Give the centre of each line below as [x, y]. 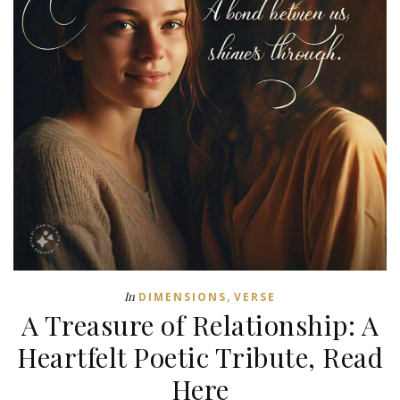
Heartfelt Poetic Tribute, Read [200, 358]
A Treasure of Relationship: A [200, 325]
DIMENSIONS [183, 297]
